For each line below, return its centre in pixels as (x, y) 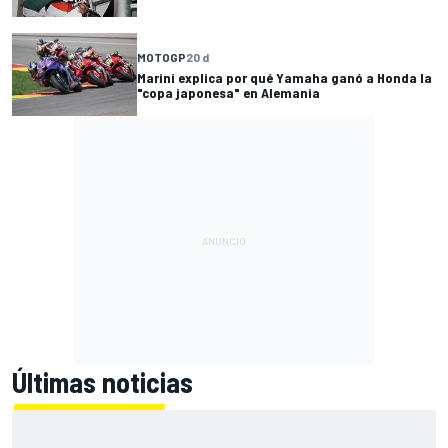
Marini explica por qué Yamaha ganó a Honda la (284, 77)
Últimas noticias (102, 382)
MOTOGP (161, 56)
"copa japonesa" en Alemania (228, 92)
